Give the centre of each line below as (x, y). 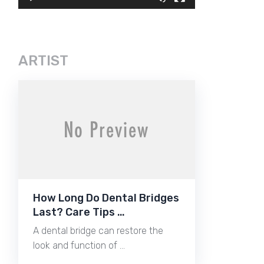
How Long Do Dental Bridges (106, 198)
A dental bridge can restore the (98, 230)
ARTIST (43, 60)
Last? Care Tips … (79, 212)
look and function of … (79, 245)
